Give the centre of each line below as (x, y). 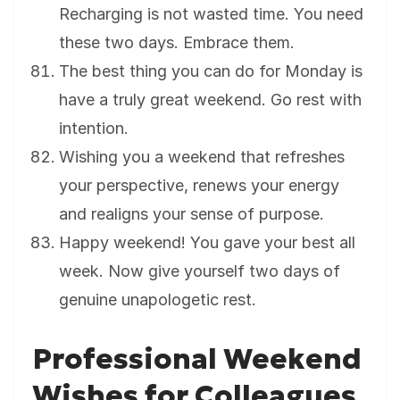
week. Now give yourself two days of (200, 271)
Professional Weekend (197, 359)
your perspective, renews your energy (199, 186)
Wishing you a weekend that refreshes (202, 157)
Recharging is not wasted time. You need (211, 14)
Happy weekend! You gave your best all (207, 243)
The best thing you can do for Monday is (211, 71)
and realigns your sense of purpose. (192, 214)
